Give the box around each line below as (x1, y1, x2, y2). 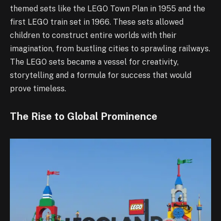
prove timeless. (10, 84, 66, 94)
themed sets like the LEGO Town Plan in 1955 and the (10, 4, 205, 14)
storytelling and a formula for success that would (10, 71, 191, 80)
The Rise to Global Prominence (10, 110, 157, 122)
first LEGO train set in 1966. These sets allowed (10, 17, 184, 27)
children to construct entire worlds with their (10, 31, 177, 40)
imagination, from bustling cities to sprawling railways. (10, 44, 210, 54)
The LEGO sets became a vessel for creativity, (10, 57, 179, 67)
